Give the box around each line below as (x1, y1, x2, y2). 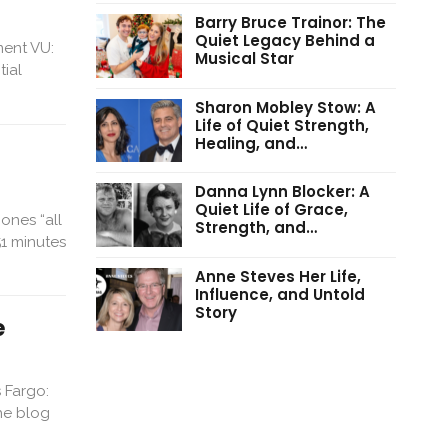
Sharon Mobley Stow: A (194, 96, 376, 118)
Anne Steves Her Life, (194, 265, 361, 287)
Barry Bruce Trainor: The (194, 11, 386, 33)
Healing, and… (194, 132, 307, 154)
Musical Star (194, 47, 294, 69)
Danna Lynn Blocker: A (194, 181, 370, 203)
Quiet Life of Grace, (194, 199, 348, 221)
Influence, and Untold (194, 283, 365, 305)
